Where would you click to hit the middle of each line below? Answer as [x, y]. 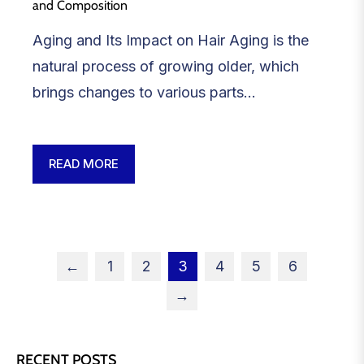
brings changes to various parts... [144, 93]
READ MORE [84, 164]
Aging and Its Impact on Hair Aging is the [171, 41]
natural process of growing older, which [166, 67]
